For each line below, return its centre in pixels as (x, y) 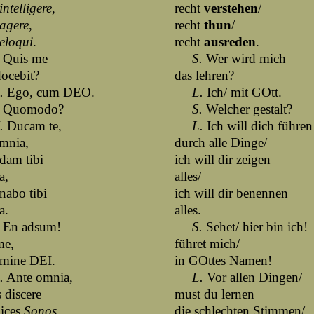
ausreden (230, 42)
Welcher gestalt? (247, 109)
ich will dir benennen (231, 193)
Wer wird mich (244, 59)
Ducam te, (33, 126)
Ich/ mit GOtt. (243, 92)
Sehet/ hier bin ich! (255, 227)
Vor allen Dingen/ (253, 277)
